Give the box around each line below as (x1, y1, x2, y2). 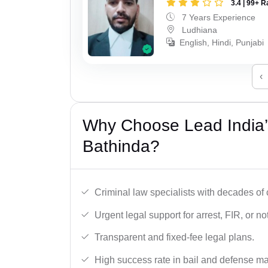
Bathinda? (83, 137, 160, 156)
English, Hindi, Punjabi (179, 37, 264, 47)
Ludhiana (179, 25, 218, 35)
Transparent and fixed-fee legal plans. (95, 232, 254, 243)
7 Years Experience (179, 12, 256, 22)
